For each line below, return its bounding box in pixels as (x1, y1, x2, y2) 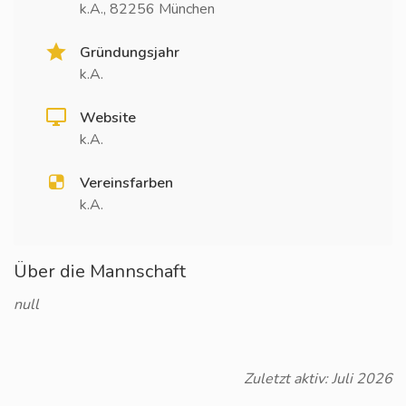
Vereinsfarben (80, 173, 173, 193)
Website (80, 108, 136, 128)
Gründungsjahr (80, 43, 179, 63)
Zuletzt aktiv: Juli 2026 (244, 369, 392, 389)
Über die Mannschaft (14, 259, 186, 284)
